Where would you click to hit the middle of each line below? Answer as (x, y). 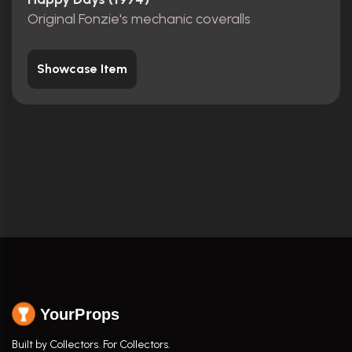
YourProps (80, 314)
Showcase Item (82, 68)
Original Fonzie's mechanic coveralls (139, 18)
